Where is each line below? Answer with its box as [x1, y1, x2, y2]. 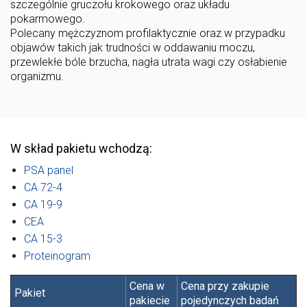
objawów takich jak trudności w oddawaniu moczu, [10, 41, 255, 55]
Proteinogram [24, 249, 90, 262]
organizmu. [10, 70, 64, 84]
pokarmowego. [10, 12, 85, 26]
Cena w [130, 279, 164, 293]
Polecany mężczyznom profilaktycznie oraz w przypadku [10, 27, 285, 40]
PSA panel [24, 163, 73, 177]
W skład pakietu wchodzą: [10, 141, 152, 156]
